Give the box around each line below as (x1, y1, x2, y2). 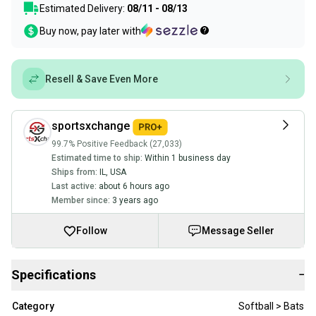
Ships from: (51, 167, 97, 178)
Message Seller (202, 225, 275, 237)
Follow (76, 225, 108, 237)
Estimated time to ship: (51, 153, 142, 164)
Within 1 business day (145, 153, 231, 164)
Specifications (11, 267, 96, 283)
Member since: (51, 195, 110, 206)
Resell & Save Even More (45, 73, 158, 85)
